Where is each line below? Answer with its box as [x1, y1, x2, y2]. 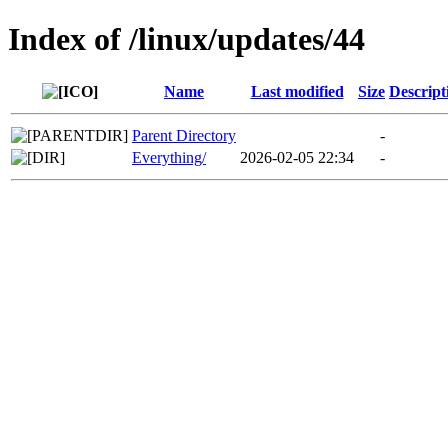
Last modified [250, 82, 344, 100]
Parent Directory [132, 126, 236, 144]
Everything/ [132, 148, 206, 166]
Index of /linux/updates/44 [8, 21, 365, 58]
